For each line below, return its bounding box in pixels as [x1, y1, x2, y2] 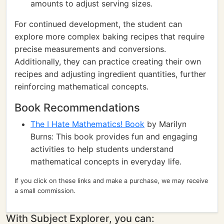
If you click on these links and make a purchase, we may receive [14, 177, 208, 184]
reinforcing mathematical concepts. [14, 81, 148, 91]
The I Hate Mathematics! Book [30, 119, 144, 129]
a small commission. [14, 187, 75, 194]
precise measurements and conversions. [14, 44, 166, 54]
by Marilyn [144, 119, 186, 129]
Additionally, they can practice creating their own [14, 56, 201, 66]
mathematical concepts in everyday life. [30, 156, 181, 166]
